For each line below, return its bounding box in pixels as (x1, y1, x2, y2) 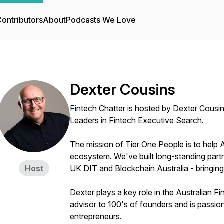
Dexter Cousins (70, 80, 175, 98)
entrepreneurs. (70, 211, 122, 221)
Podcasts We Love (66, 15, 136, 25)
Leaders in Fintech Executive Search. (70, 115, 206, 125)
